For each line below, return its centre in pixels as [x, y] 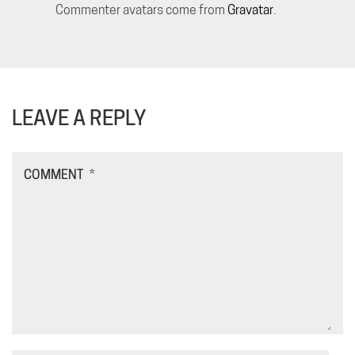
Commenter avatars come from [141, 10]
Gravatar [250, 10]
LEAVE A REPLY [79, 117]
